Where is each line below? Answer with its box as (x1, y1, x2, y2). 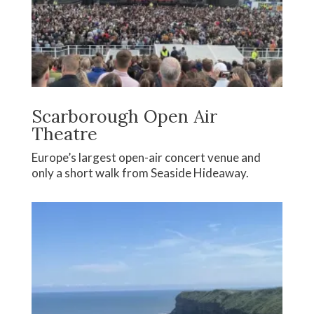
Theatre (31, 123, 97, 146)
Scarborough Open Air (31, 105, 217, 128)
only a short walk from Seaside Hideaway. (31, 165, 249, 181)
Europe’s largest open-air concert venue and (31, 150, 261, 165)
